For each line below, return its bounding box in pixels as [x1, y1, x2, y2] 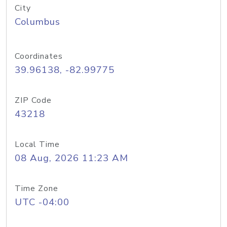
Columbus [15, 15, 60, 28]
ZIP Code [15, 95, 52, 106]
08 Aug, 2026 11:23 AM [15, 152, 128, 165]
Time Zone [15, 183, 58, 194]
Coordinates [15, 51, 63, 62]
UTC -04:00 [15, 196, 69, 209]
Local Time [15, 139, 60, 150]
